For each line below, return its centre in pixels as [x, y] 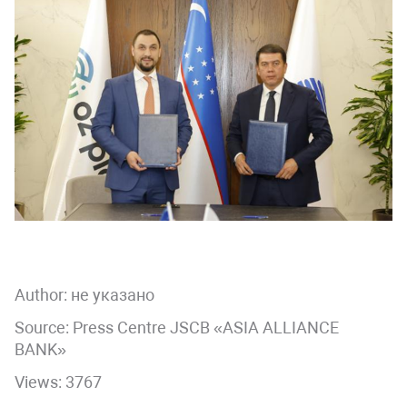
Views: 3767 [58, 382]
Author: [43, 294]
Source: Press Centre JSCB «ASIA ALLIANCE [177, 327]
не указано [113, 294]
